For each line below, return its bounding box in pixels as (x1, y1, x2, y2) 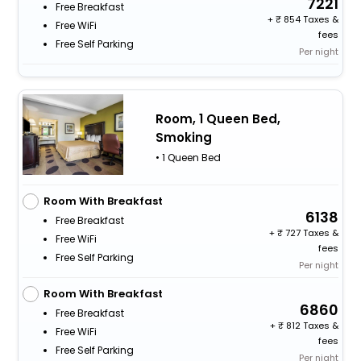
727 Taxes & (283, 226, 339, 239)
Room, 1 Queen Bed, (155, 110, 280, 127)
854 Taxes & (281, 12, 339, 26)
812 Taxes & (284, 318, 339, 332)
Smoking (155, 128, 212, 146)
